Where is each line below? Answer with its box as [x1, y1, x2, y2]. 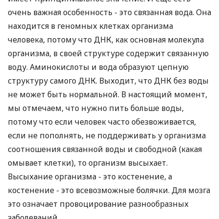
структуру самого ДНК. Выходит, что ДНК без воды [8, 75, 209, 86]
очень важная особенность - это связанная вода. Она [8, 7, 211, 18]
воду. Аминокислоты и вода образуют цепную [8, 62, 189, 72]
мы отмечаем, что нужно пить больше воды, [8, 103, 184, 113]
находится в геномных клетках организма [8, 21, 173, 31]
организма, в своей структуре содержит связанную [8, 48, 209, 59]
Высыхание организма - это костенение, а [8, 171, 172, 182]
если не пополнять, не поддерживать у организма [8, 130, 206, 141]
